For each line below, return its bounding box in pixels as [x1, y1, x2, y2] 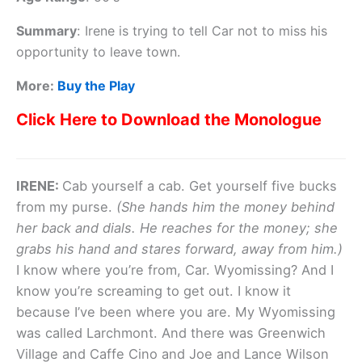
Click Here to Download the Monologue [16, 110, 322, 130]
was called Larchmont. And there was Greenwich [16, 325, 326, 342]
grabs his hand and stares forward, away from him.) [16, 241, 343, 258]
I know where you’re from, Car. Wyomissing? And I [16, 262, 334, 279]
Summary [16, 23, 77, 40]
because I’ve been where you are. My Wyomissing [16, 304, 335, 321]
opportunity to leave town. [16, 44, 180, 61]
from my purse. [16, 199, 116, 216]
